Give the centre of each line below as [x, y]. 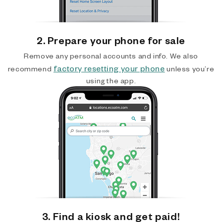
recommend [30, 69]
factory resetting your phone [109, 68]
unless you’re [190, 69]
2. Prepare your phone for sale [111, 40]
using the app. [111, 81]
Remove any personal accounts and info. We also [111, 56]
